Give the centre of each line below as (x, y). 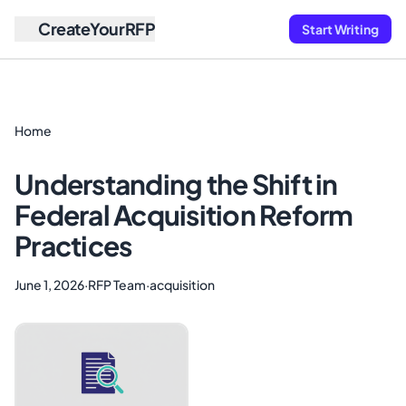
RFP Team (117, 285)
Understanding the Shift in (176, 184)
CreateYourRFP (97, 29)
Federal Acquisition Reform (184, 215)
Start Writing (340, 29)
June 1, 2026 (49, 285)
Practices (73, 246)
